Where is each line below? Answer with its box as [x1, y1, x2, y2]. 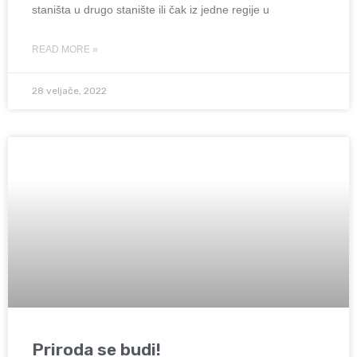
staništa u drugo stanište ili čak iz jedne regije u [32, 3, 269, 17]
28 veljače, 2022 [32, 85, 107, 97]
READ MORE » [32, 44, 98, 56]
